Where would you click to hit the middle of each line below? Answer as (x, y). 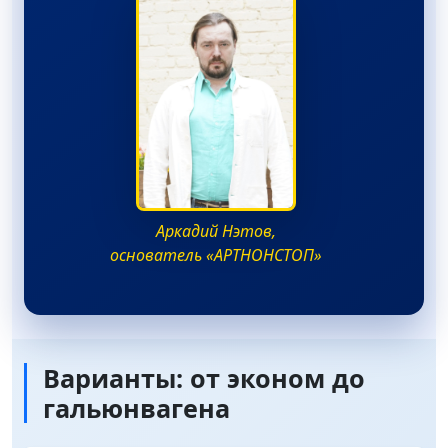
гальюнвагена (136, 408)
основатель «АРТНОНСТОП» (216, 255)
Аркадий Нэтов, (216, 231)
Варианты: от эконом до (204, 378)
